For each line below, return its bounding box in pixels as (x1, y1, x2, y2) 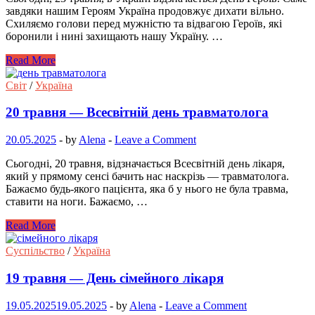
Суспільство (6, 245, 65, 257)
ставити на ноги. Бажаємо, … (6, 195, 148, 208)
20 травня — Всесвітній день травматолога (6, 105, 269, 120)
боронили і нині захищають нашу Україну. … (6, 30, 223, 42)
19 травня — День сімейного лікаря (6, 270, 224, 285)
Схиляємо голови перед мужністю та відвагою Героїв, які (6, 17, 282, 30)
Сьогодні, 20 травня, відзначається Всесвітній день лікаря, (6, 157, 285, 170)
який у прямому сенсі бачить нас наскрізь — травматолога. (6, 170, 289, 183)
